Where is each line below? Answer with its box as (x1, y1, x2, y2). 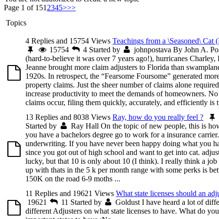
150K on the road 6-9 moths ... (25, 174, 120, 183)
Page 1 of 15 (4, 3, 43, 12)
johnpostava (134, 45, 172, 54)
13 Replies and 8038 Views (25, 112, 110, 121)
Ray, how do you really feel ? (112, 112, 203, 121)
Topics (6, 18, 26, 27)
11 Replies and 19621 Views (25, 189, 114, 197)
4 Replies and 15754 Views (25, 36, 110, 45)
